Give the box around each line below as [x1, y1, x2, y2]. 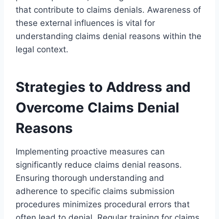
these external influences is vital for [16, 18, 155, 28]
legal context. [16, 44, 68, 54]
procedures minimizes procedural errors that [16, 199, 190, 209]
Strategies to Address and [16, 78, 191, 95]
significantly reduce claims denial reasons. [16, 159, 182, 170]
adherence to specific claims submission [16, 186, 175, 196]
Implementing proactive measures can [16, 146, 165, 156]
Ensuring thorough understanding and [16, 173, 164, 183]
